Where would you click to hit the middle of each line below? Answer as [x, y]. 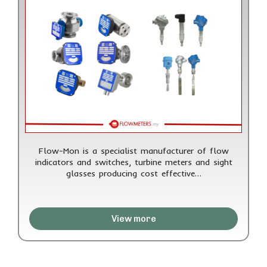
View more [133, 218]
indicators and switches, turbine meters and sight [133, 162]
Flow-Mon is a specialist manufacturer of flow [133, 150]
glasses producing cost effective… [133, 173]
